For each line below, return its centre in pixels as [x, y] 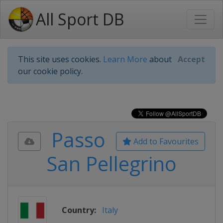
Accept [191, 59]
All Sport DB [80, 19]
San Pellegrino [111, 164]
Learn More [125, 59]
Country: [79, 210]
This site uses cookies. [60, 59]
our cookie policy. [50, 71]
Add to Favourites [165, 141]
